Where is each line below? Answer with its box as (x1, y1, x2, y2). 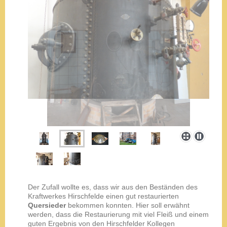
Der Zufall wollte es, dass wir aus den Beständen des (28, 182, 198, 191)
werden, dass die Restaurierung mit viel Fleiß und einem (28, 210, 209, 218)
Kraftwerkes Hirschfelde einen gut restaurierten (28, 192, 179, 200)
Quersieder (28, 201, 66, 209)
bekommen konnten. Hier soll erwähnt (66, 201, 190, 209)
